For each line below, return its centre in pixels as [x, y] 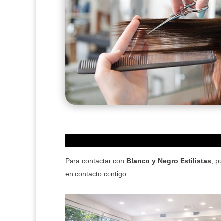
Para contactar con [96, 161]
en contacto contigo [96, 173]
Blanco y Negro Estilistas [169, 161]
